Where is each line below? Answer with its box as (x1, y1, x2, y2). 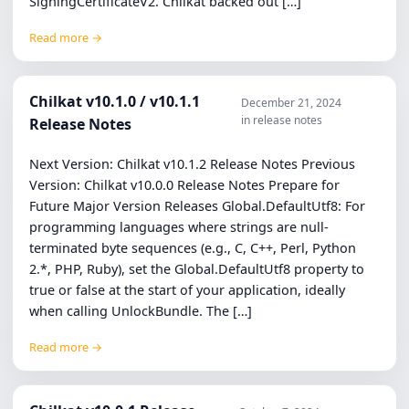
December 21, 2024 (240, 95, 341, 111)
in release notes (240, 112, 322, 129)
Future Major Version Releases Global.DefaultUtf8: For (29, 196, 366, 215)
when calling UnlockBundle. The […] (29, 301, 253, 320)
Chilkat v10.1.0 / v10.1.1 (29, 91, 201, 112)
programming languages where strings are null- (29, 217, 330, 236)
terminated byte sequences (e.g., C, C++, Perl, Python (29, 238, 357, 257)
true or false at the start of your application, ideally (29, 280, 346, 299)
